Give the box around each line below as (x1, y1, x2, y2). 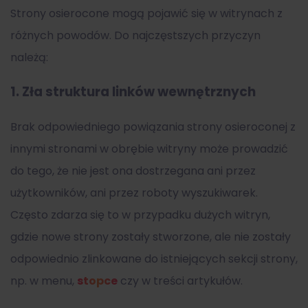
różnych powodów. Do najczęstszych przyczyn (10, 27, 261, 43)
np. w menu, (10, 273, 77, 289)
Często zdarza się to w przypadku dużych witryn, (10, 207, 270, 223)
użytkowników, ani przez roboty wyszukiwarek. (10, 185, 258, 201)
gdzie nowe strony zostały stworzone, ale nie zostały (10, 229, 291, 245)
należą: (10, 49, 48, 65)
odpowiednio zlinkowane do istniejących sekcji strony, (10, 251, 298, 267)
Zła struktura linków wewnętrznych (22, 82, 256, 102)
